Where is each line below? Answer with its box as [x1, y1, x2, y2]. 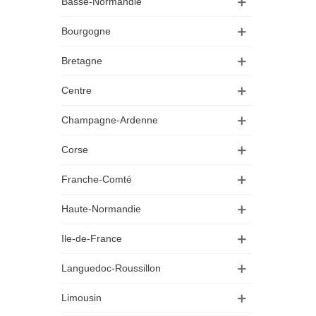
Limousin [61, 292, 102, 303]
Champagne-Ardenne [61, 114, 158, 126]
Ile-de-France [61, 233, 122, 244]
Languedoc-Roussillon [61, 262, 161, 274]
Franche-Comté [61, 174, 132, 185]
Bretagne [61, 55, 102, 66]
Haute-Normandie [61, 203, 141, 214]
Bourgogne [61, 25, 111, 37]
